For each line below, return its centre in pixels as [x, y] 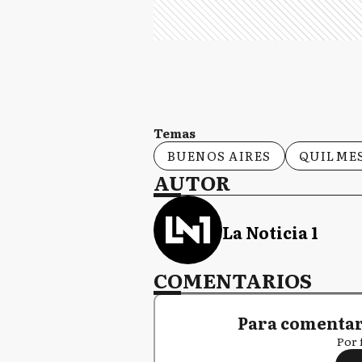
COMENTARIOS [232, 280]
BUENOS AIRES [219, 156]
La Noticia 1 [270, 232]
